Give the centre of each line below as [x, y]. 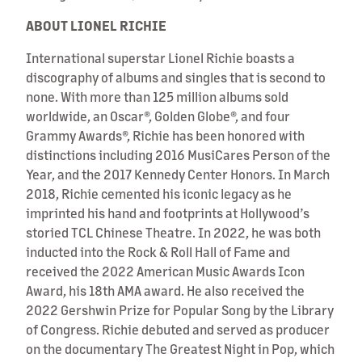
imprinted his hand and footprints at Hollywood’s [168, 213]
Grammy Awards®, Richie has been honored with [165, 135]
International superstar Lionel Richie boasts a [160, 57]
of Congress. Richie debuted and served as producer [178, 329]
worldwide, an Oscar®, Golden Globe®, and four [158, 116]
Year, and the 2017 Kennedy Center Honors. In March [178, 174]
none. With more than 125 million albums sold [157, 96]
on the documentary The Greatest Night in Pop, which [180, 348]
